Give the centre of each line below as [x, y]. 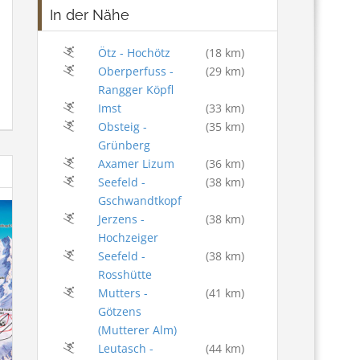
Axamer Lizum [136, 164]
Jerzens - [121, 219]
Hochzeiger [128, 238]
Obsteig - [122, 127]
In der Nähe [90, 15]
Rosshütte [125, 275]
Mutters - [123, 293]
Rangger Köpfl [135, 90]
